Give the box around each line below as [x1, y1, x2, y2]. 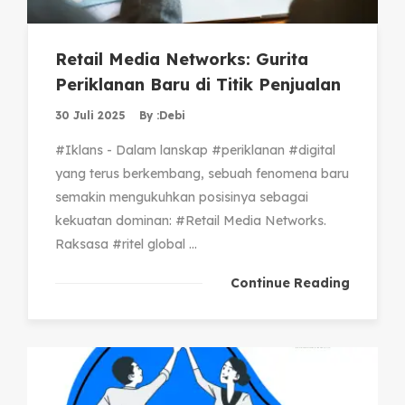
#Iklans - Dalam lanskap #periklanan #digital [55, 141, 335, 158]
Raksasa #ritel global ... [55, 235, 197, 252]
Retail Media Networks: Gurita [55, 48, 308, 70]
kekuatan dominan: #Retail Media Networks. [55, 212, 326, 229]
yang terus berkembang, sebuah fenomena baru [55, 165, 349, 182]
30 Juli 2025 [55, 108, 126, 122]
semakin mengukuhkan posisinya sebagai [55, 188, 308, 205]
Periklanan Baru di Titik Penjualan [55, 73, 341, 95]
